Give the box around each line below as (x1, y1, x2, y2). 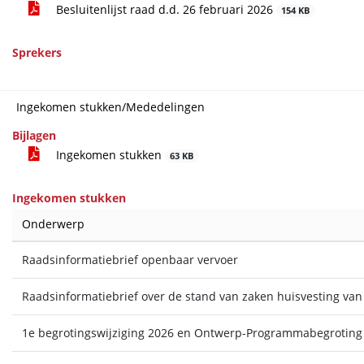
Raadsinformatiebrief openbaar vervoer (21, 252, 238, 267)
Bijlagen (11, 128, 56, 143)
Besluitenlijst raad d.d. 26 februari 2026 (52, 2, 276, 17)
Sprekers (11, 45, 62, 60)
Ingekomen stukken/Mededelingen (15, 99, 205, 115)
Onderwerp (21, 216, 84, 232)
